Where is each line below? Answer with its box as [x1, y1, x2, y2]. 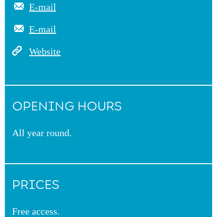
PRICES [12, 177, 59, 192]
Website [29, 46, 61, 57]
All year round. [12, 127, 72, 138]
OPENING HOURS [12, 99, 122, 114]
